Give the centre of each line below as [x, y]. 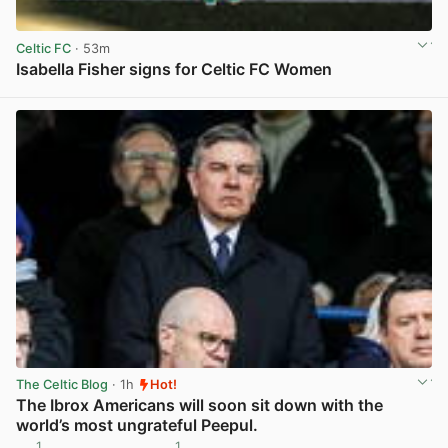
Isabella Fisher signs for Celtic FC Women [174, 69]
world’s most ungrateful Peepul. [137, 425]
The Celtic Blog [62, 385]
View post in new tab [366, 91]
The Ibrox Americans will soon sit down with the [199, 405]
